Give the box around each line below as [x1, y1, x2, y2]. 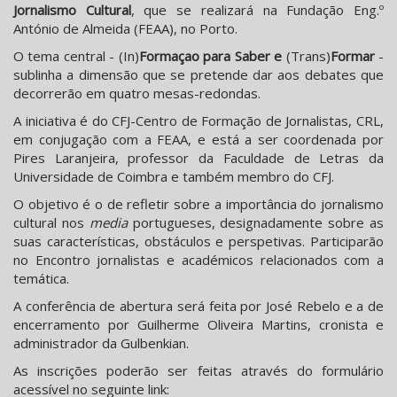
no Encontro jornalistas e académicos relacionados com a [13, 251, 384, 269]
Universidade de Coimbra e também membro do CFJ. [13, 167, 338, 186]
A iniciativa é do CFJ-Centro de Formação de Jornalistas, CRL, [13, 112, 384, 130]
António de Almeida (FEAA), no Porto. [13, 19, 237, 38]
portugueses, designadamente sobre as [127, 214, 385, 232]
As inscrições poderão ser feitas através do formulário [13, 362, 384, 380]
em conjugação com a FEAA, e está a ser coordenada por [13, 130, 384, 149]
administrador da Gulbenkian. [13, 334, 192, 353]
